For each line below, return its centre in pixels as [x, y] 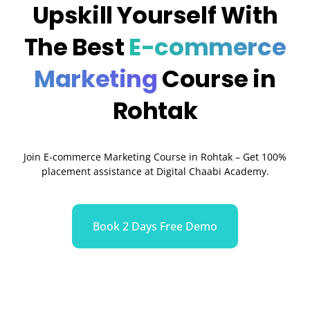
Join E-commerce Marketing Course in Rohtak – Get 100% [155, 156]
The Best [74, 47]
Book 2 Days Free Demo [155, 227]
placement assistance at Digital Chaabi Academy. [155, 171]
